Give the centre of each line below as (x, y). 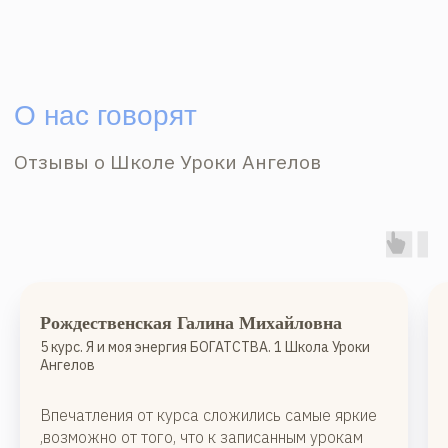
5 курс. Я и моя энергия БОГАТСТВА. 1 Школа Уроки (205, 347)
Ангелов (67, 365)
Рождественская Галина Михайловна (191, 323)
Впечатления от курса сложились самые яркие (208, 415)
